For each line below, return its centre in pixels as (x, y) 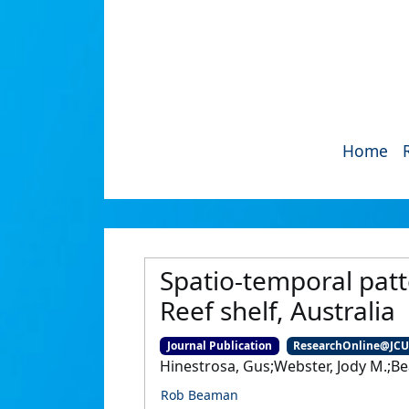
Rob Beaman (199, 395)
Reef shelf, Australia (278, 310)
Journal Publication (219, 346)
